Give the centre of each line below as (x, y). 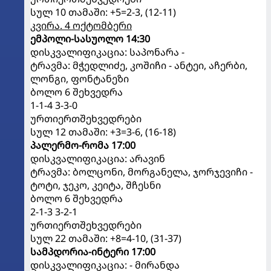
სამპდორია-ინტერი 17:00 (93, 251)
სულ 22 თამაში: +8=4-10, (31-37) (106, 238)
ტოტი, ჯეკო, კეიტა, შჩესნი (96, 185)
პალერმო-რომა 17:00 (83, 145)
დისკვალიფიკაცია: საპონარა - (107, 52)
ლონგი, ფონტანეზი (80, 78)
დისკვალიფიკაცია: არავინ (98, 158)
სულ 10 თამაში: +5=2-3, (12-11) (103, 12)
